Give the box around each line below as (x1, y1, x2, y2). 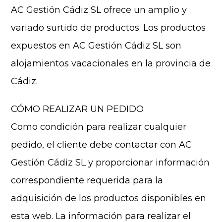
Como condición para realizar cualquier (11, 121, 187, 132)
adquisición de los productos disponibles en (11, 193, 207, 204)
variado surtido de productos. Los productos (11, 22, 206, 33)
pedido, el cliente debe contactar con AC (11, 139, 192, 150)
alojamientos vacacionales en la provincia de (11, 58, 211, 69)
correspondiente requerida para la (11, 175, 164, 186)
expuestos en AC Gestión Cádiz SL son (11, 40, 182, 51)
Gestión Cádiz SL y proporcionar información (11, 157, 210, 168)
